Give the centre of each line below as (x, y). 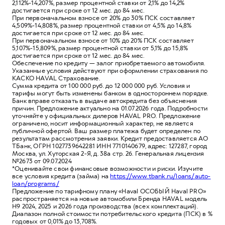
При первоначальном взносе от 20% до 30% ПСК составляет (103, 18)
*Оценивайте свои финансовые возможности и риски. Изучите (108, 168)
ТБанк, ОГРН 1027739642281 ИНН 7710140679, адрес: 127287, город (110, 146)
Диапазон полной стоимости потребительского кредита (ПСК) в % (113, 214)
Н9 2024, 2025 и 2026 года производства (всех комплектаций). (105, 206)
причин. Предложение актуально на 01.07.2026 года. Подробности (110, 108)
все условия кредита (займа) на (61, 176)
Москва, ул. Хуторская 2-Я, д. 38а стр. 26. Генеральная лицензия (108, 153)
